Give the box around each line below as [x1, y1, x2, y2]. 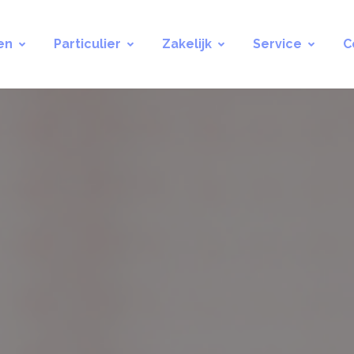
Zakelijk [162, 36, 212, 51]
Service [253, 36, 302, 51]
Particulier [54, 36, 121, 51]
